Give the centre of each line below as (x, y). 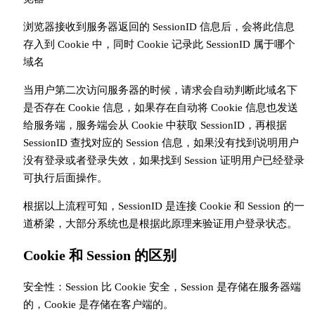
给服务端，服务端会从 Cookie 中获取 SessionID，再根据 (155, 126)
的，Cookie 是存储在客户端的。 (98, 305)
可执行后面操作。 (65, 178)
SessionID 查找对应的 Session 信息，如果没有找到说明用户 (161, 143)
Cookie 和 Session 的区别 (99, 256)
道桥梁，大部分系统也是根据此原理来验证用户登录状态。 (160, 224)
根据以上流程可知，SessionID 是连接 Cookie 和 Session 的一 (163, 206)
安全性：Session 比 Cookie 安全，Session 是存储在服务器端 (162, 287)
